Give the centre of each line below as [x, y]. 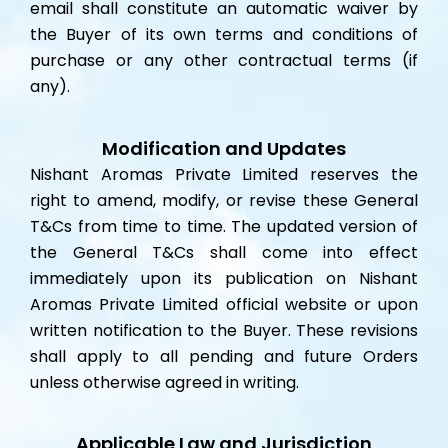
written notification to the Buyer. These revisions [224, 330]
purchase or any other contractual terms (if [224, 61]
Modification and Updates [224, 148]
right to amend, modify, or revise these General [224, 200]
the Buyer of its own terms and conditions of [224, 35]
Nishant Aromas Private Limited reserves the [224, 174]
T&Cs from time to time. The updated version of [224, 226]
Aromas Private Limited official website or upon [224, 304]
